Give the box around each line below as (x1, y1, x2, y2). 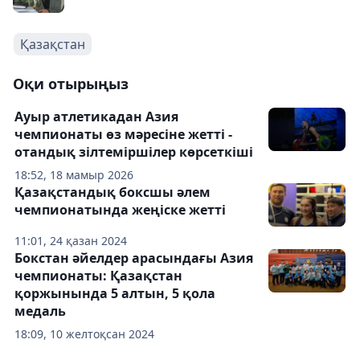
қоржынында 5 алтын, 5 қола (14, 284, 215, 302)
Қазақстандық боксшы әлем (14, 183, 211, 201)
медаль (14, 302, 66, 320)
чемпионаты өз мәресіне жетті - (14, 125, 232, 143)
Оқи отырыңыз (13, 74, 129, 93)
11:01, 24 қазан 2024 (14, 233, 127, 248)
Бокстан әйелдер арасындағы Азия (14, 249, 253, 267)
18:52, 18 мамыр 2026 (14, 167, 133, 182)
